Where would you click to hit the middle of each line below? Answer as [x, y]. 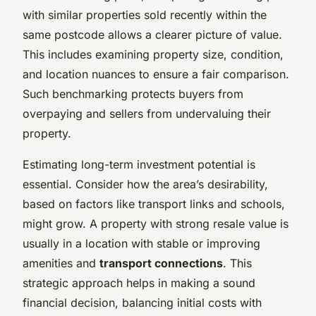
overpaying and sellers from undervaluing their [147, 113]
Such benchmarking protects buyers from [133, 93]
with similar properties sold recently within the [145, 14]
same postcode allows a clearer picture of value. [152, 34]
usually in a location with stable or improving [141, 243]
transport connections [161, 263]
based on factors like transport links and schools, [154, 203]
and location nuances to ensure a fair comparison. [156, 74]
